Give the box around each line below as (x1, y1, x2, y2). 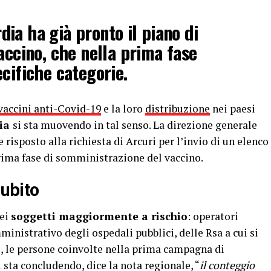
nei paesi (210, 101, 255, 116)
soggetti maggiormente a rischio (11, 209, 188, 223)
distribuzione (145, 101, 210, 116)
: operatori (188, 209, 238, 223)
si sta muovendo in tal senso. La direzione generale (13, 117, 257, 132)
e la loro (101, 101, 145, 116)
